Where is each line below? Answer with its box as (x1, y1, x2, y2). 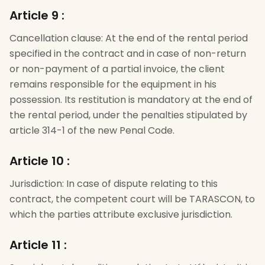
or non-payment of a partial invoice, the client (9, 62, 225, 76)
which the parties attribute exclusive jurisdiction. (9, 208, 232, 221)
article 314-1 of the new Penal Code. (9, 124, 174, 137)
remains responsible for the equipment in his (9, 77, 216, 91)
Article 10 (9, 153, 64, 169)
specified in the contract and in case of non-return (9, 47, 246, 60)
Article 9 (9, 7, 59, 24)
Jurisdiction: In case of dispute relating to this (9, 177, 218, 190)
